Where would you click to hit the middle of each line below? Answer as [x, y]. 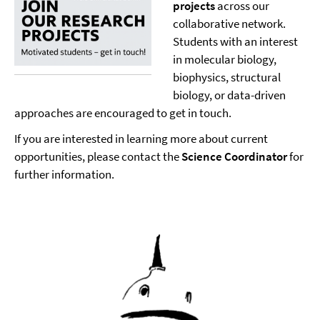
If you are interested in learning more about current [141, 139]
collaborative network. [229, 24]
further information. [64, 174]
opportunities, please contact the [98, 156]
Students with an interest [235, 41]
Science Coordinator [234, 156]
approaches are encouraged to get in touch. [123, 113]
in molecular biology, [224, 59]
